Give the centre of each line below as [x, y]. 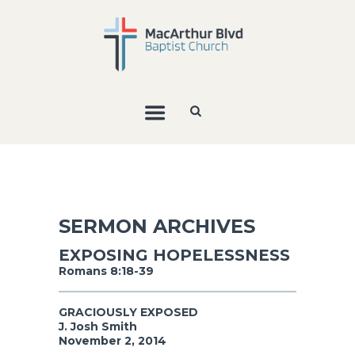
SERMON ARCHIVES [157, 226]
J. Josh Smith [98, 326]
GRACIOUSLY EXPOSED [128, 312]
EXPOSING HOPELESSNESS [174, 255]
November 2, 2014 [113, 340]
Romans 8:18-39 [106, 271]
